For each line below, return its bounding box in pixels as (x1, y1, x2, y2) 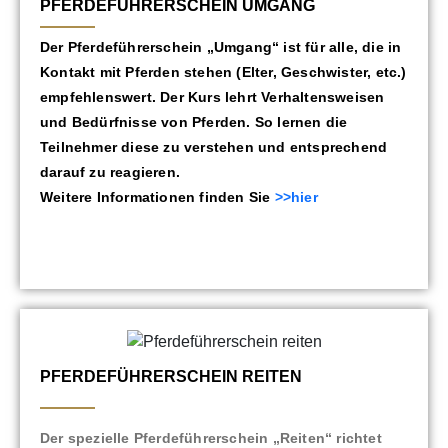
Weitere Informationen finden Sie (40, 189, 275, 206)
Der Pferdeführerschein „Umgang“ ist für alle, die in (40, 39, 402, 56)
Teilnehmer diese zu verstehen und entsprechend (40, 139, 388, 156)
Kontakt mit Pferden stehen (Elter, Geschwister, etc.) (40, 64, 407, 81)
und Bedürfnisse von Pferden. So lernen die (40, 114, 348, 131)
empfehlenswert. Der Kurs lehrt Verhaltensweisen (40, 89, 385, 106)
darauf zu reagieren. (40, 164, 180, 181)
